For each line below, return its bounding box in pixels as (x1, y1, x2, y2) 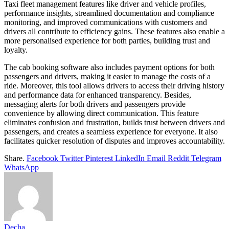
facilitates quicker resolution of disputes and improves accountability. (4, 136, 225, 146)
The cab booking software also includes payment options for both (4, 63, 215, 72)
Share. (4, 154, 25, 163)
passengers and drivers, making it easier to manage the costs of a (4, 72, 211, 81)
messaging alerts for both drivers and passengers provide (4, 100, 186, 109)
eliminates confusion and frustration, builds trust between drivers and (4, 118, 225, 127)
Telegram (191, 154, 221, 163)
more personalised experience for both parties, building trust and (4, 36, 210, 45)
